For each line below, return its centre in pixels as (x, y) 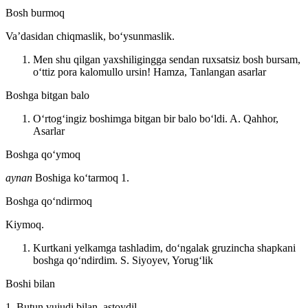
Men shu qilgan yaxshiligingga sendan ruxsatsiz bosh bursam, (167, 59)
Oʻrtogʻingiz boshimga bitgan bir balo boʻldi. (131, 118)
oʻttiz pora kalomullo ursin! (93, 71)
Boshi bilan (30, 283)
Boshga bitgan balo (47, 95)
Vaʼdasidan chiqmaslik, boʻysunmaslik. (90, 36)
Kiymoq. (25, 224)
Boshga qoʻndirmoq (49, 201)
